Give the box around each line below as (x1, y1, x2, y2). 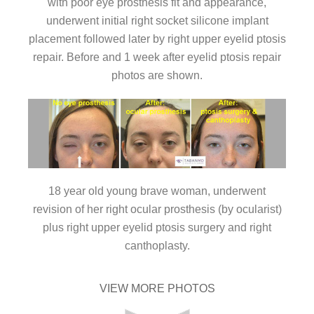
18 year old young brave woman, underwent (48, 185, 266, 198)
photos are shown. (111, 69, 203, 81)
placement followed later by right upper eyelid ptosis (28, 32, 286, 45)
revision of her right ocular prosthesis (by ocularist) (32, 203, 282, 216)
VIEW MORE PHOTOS (99, 282, 215, 295)
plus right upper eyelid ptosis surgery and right (43, 221, 271, 234)
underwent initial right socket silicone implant (46, 14, 268, 27)
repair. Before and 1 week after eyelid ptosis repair (33, 50, 281, 63)
